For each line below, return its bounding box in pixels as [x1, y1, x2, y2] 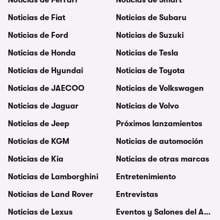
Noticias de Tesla [116, 49, 178, 57]
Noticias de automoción [116, 137, 203, 146]
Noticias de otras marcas [116, 155, 209, 164]
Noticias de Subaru [116, 13, 187, 22]
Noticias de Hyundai [8, 66, 83, 75]
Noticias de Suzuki [116, 31, 184, 40]
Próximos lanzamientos [116, 119, 202, 128]
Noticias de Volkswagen [116, 84, 204, 93]
